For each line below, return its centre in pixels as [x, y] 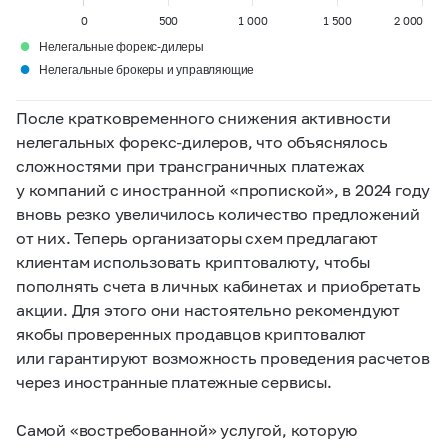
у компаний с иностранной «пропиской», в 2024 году [223, 190]
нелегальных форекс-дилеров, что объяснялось [202, 142]
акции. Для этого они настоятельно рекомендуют [208, 310]
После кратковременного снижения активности [203, 118]
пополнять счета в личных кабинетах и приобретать [218, 286]
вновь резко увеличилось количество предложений [218, 214]
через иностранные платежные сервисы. [174, 382]
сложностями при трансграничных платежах [191, 166]
